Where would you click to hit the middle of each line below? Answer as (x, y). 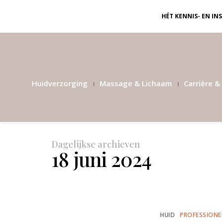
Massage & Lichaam (136, 83)
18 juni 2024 (101, 159)
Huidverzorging (60, 83)
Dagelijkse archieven (96, 144)
